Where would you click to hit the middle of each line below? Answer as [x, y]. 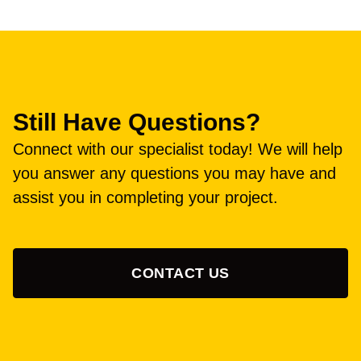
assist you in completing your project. [145, 197]
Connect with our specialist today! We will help [178, 149]
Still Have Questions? [137, 122]
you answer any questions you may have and [174, 173]
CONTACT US [180, 273]
